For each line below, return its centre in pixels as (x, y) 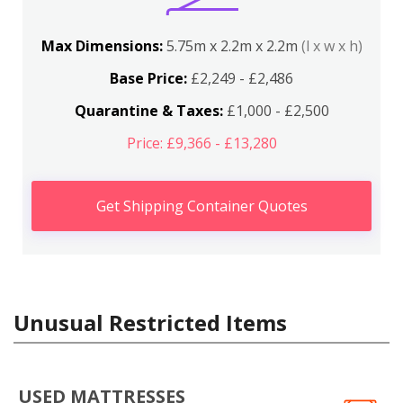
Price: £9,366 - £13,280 (201, 143)
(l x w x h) (331, 46)
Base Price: (148, 78)
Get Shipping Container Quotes (201, 206)
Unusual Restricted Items (150, 322)
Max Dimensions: (103, 46)
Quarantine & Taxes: (148, 111)
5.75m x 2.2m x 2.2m (233, 46)
